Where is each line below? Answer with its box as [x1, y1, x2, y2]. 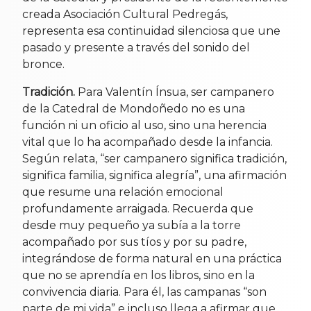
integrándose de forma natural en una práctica [22, 251, 282, 265]
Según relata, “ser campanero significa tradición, [22, 151, 287, 165]
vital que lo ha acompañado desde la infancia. [22, 135, 273, 149]
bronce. [22, 57, 65, 71]
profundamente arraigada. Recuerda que [22, 201, 253, 215]
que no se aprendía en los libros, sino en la [22, 268, 255, 282]
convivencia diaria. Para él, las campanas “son [22, 285, 267, 299]
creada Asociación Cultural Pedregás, [22, 7, 228, 21]
